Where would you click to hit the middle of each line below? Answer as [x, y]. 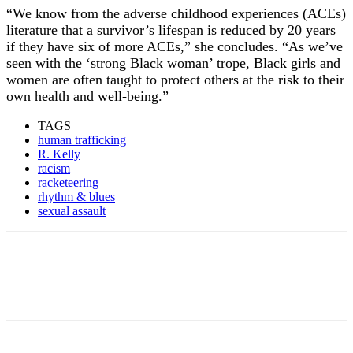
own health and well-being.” [87, 97]
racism [54, 169]
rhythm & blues [76, 197]
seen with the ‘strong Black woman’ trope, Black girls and [173, 63]
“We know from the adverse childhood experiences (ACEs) [176, 14]
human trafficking [82, 140]
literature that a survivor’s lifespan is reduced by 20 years [171, 30]
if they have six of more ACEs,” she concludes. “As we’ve [175, 47]
